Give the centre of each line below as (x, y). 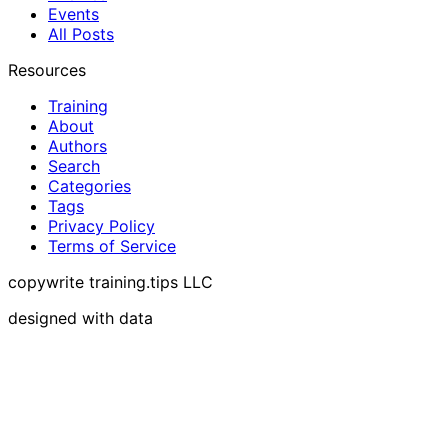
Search (74, 166)
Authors (77, 146)
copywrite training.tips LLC (110, 282)
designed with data (80, 318)
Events (73, 14)
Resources (47, 70)
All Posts (81, 34)
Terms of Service (112, 246)
